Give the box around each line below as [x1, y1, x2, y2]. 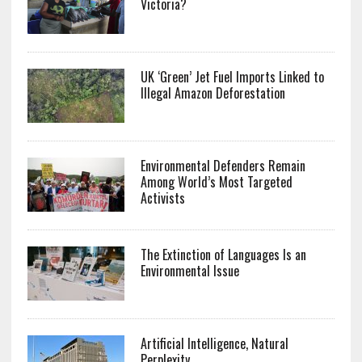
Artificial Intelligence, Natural [140, 334, 288, 354]
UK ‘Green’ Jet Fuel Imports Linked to [140, 67, 324, 87]
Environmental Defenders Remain [140, 156, 305, 176]
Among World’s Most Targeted [140, 172, 293, 192]
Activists [140, 188, 185, 208]
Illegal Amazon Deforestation [140, 83, 285, 103]
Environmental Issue [140, 261, 239, 281]
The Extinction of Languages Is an [140, 245, 306, 265]
